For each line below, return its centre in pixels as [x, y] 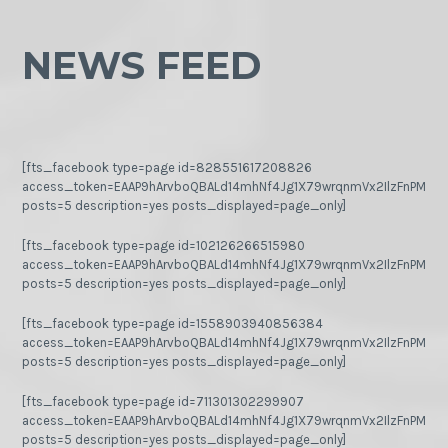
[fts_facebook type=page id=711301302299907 [163, 401]
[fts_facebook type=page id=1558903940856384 [173, 323]
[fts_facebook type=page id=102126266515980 [164, 245]
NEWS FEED [142, 66]
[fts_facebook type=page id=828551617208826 [167, 168]
